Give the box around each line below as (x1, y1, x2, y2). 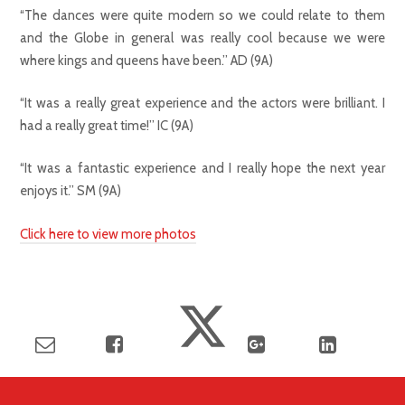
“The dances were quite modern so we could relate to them (20, 7, 385, 24)
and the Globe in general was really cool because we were (20, 30, 385, 47)
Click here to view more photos (20, 225, 197, 242)
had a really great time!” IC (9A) (20, 118, 194, 135)
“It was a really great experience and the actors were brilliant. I (20, 95, 385, 112)
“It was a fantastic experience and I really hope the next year (20, 160, 385, 177)
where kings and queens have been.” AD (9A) (20, 52, 274, 70)
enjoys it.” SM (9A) (20, 183, 122, 200)
